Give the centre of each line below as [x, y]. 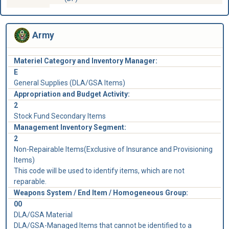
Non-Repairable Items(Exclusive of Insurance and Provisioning [113, 149]
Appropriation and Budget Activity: [72, 94]
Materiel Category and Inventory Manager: [85, 61]
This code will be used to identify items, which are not [99, 170]
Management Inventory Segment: [70, 127]
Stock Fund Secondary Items [60, 116]
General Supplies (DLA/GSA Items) [69, 83]
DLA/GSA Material [43, 214]
